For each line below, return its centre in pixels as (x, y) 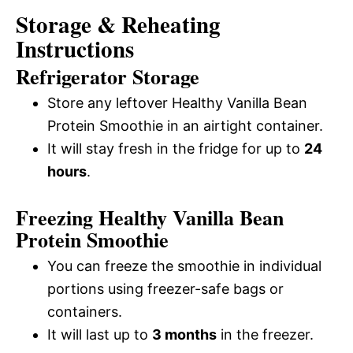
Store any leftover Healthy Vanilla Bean (177, 102)
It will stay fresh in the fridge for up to (176, 148)
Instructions (75, 48)
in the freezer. (265, 334)
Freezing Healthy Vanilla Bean (150, 217)
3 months (184, 334)
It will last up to (100, 334)
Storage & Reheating (118, 24)
